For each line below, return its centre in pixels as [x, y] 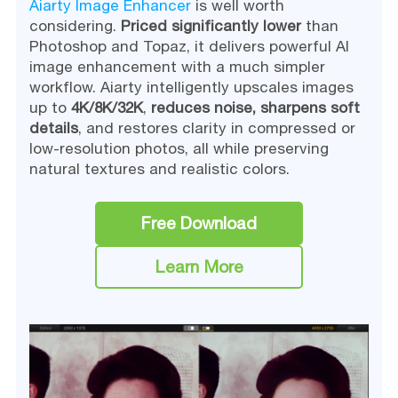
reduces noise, [203, 107]
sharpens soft [310, 107]
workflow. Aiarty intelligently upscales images [191, 87]
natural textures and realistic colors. [159, 169]
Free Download [199, 223]
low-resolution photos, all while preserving [179, 148]
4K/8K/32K [107, 107]
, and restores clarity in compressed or [216, 128]
